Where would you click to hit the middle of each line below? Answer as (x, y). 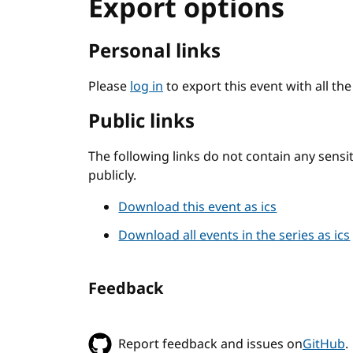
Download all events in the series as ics (234, 236)
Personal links (154, 51)
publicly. (112, 176)
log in (147, 87)
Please (109, 87)
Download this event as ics (198, 207)
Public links (141, 121)
